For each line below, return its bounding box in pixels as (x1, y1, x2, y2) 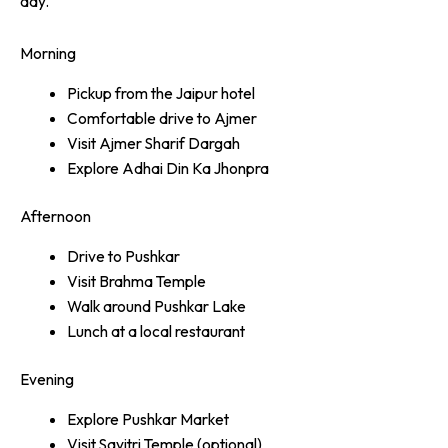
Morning (20, 43, 76, 64)
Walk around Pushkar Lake (66, 296, 246, 316)
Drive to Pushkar (66, 246, 180, 266)
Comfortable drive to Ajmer (66, 108, 257, 129)
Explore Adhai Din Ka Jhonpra (66, 158, 269, 179)
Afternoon (20, 206, 91, 227)
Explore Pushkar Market (66, 408, 229, 429)
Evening (20, 369, 74, 390)
